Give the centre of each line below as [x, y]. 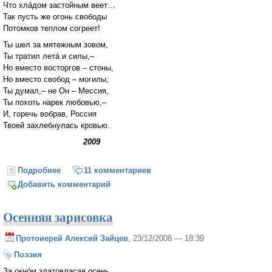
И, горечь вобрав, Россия [50, 114]
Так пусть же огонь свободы [55, 17]
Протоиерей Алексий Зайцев [72, 238]
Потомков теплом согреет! [52, 29]
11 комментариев [117, 171]
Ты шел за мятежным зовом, [56, 44]
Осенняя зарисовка [58, 217]
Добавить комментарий [64, 185]
